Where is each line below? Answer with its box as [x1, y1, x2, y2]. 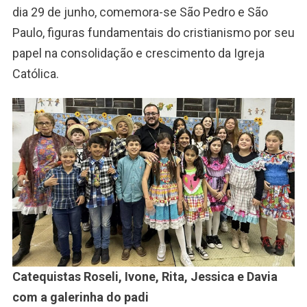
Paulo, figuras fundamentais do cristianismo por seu [12, 25, 295, 40]
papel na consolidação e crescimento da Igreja [12, 46, 265, 61]
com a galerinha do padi [12, 289, 149, 304]
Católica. [12, 66, 59, 82]
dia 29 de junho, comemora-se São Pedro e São [12, 5, 268, 20]
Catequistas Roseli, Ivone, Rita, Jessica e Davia [12, 269, 278, 284]
